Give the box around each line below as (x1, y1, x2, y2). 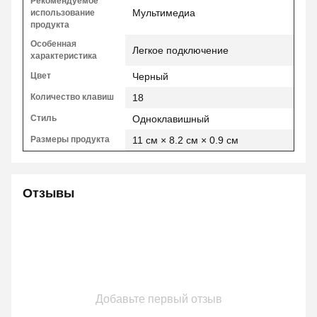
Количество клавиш (30, 91, 114, 102)
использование (30, 7, 95, 18)
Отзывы (23, 185, 74, 200)
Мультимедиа (132, 6, 195, 18)
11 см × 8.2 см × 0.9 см (132, 134, 238, 146)
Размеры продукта (30, 134, 110, 144)
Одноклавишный (132, 113, 209, 125)
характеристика (30, 50, 97, 61)
